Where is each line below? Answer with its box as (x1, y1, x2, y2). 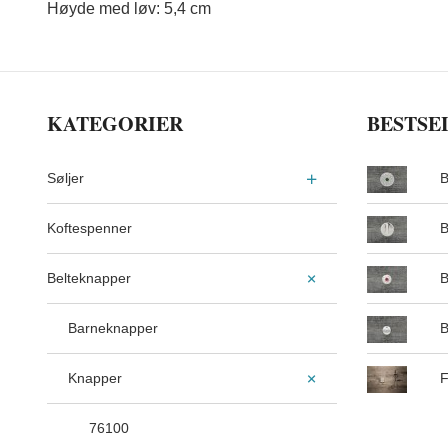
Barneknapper (68, 320, 158, 337)
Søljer (47, 170, 84, 187)
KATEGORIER (47, 109, 183, 139)
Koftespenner (47, 220, 132, 237)
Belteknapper (47, 270, 131, 287)
